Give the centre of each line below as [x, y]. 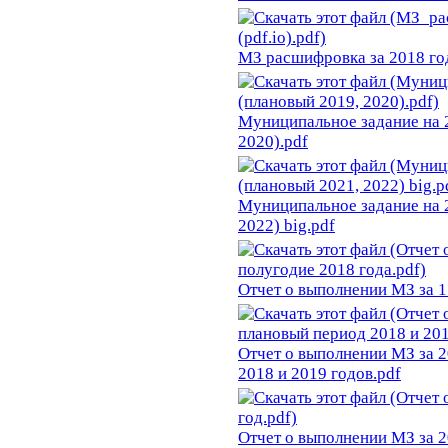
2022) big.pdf [286, 226]
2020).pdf [273, 142]
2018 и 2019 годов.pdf [319, 374]
